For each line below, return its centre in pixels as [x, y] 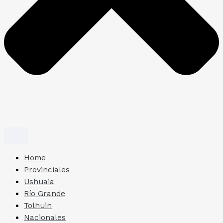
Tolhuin [38, 206]
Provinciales [47, 170]
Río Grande [45, 194]
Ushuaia [39, 182]
